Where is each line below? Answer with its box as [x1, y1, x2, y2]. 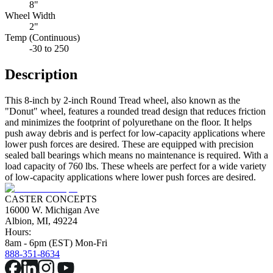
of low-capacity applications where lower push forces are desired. [5, 171, 256, 182]
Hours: [5, 226, 31, 237]
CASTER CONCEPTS [5, 193, 97, 204]
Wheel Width [5, 10, 55, 21]
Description [5, 66, 77, 83]
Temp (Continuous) [5, 32, 80, 43]
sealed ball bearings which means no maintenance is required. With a [5, 149, 268, 160]
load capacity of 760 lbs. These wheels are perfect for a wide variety [5, 160, 266, 171]
